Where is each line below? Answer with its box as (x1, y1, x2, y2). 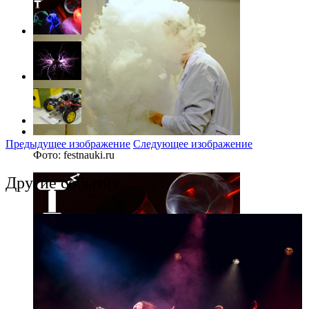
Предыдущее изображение (6, 138, 130, 150)
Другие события (6, 171, 119, 194)
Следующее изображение (133, 138, 252, 150)
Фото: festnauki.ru (33, 148, 114, 161)
